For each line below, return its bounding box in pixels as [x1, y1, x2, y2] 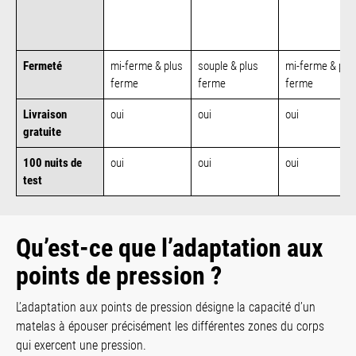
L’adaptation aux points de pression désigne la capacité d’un [16, 299, 315, 315]
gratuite [23, 124, 61, 139]
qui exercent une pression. [16, 337, 146, 353]
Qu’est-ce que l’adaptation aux [16, 232, 323, 263]
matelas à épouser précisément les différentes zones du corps [16, 318, 324, 334]
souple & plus [198, 58, 258, 73]
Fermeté [23, 58, 62, 73]
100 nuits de [23, 155, 82, 170]
